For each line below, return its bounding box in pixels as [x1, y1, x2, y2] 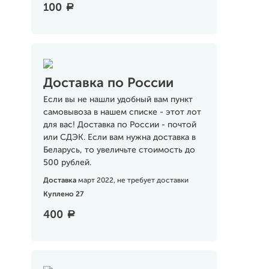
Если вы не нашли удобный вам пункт [43, 95, 193, 104]
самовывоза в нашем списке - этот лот [43, 108, 201, 116]
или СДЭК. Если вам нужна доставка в [43, 133, 196, 142]
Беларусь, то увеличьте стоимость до [43, 146, 195, 154]
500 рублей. [43, 159, 91, 167]
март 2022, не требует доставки [77, 177, 189, 184]
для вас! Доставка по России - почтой [43, 121, 196, 129]
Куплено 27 [43, 191, 84, 198]
